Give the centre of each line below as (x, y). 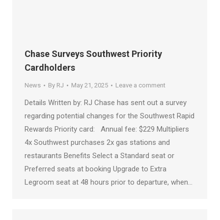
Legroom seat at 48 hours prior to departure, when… (109, 182)
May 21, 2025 (90, 85)
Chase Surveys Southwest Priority (93, 54)
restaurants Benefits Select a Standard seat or (99, 156)
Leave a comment (140, 85)
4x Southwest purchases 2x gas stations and (97, 143)
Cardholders (50, 68)
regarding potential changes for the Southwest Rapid (110, 116)
